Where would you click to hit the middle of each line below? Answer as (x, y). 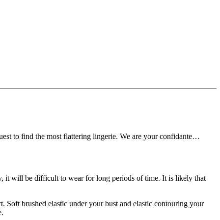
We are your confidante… (160, 136)
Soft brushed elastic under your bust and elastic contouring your (105, 203)
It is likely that (184, 178)
